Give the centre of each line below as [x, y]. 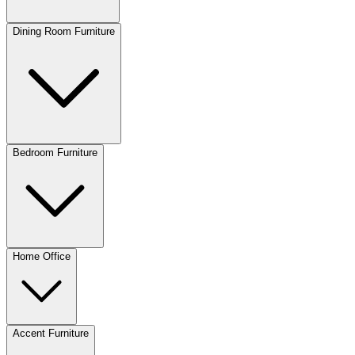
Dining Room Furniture [64, 31]
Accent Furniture [51, 333]
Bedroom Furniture [55, 152]
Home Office [42, 256]
